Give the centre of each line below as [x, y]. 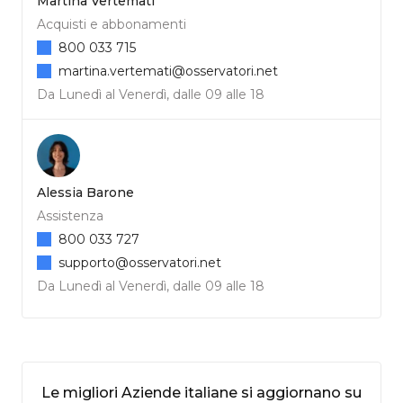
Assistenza [70, 215]
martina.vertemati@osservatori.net [168, 71]
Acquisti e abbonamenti [112, 24]
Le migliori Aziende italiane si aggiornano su [201, 392]
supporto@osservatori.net [140, 262]
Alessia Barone [85, 192]
